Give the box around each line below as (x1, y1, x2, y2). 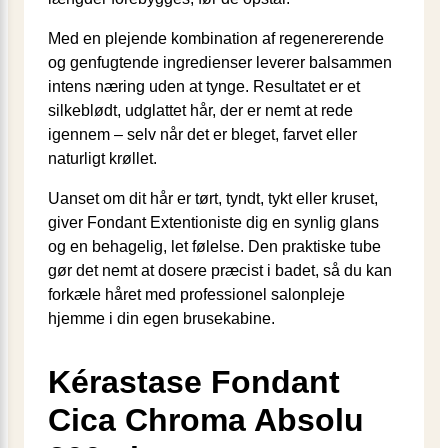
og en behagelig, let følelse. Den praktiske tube (48, 237, 381, 255)
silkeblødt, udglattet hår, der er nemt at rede (48, 101, 353, 119)
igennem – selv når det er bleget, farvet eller (48, 125, 357, 143)
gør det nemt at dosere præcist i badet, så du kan (48, 261, 392, 279)
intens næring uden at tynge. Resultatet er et (48, 77, 360, 95)
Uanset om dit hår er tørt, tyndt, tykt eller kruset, (48, 189, 378, 207)
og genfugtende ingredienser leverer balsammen (48, 53, 392, 71)
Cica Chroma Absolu (48, 401, 364, 438)
